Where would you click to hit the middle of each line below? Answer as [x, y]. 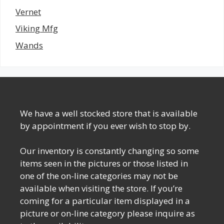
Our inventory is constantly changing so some [109, 151]
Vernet [28, 11]
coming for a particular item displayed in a [105, 201]
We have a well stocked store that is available [109, 113]
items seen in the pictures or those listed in [104, 163]
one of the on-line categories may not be [99, 176]
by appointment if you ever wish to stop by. [105, 125]
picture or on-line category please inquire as [107, 213]
